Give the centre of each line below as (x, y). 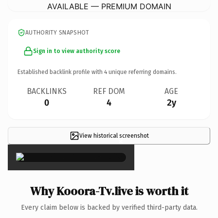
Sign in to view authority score (77, 51)
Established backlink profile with (61, 72)
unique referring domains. (142, 72)
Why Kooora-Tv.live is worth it (109, 191)
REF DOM (109, 91)
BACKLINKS (47, 91)
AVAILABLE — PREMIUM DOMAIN (109, 6)
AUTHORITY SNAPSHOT (57, 32)
